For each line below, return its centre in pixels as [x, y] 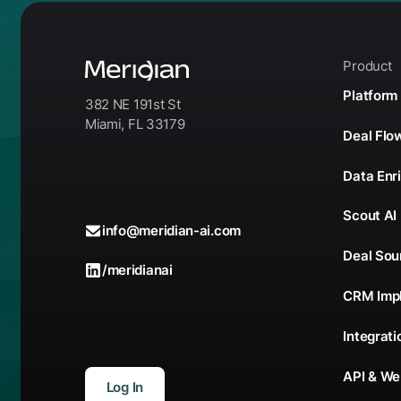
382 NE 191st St [132, 105]
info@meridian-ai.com [171, 230]
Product [367, 65]
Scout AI [370, 216]
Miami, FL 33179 [135, 124]
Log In [124, 388]
